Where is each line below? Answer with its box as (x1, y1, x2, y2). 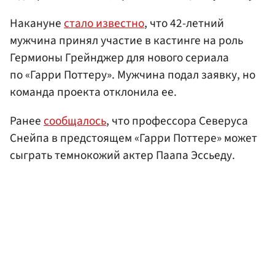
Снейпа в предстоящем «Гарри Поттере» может (10, 130, 257, 147)
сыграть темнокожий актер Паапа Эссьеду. (10, 147, 235, 165)
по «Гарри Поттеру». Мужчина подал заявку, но (10, 66, 255, 83)
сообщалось (44, 112, 106, 130)
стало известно (64, 14, 144, 32)
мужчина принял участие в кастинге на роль (10, 31, 243, 49)
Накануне (10, 14, 64, 32)
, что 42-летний (144, 14, 224, 32)
